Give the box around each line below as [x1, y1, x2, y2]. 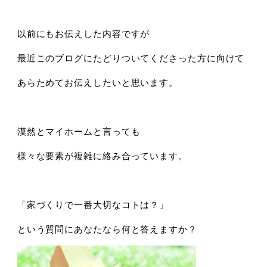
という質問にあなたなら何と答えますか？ [17, 222, 197, 235]
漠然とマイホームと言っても [17, 125, 141, 138]
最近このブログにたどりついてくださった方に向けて [17, 51, 245, 64]
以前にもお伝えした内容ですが [17, 27, 150, 40]
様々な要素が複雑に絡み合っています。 [17, 149, 188, 162]
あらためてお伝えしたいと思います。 [17, 76, 179, 89]
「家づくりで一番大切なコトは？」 [17, 198, 169, 211]
